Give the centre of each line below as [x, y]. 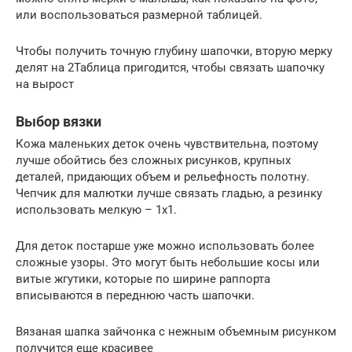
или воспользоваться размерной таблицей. [139, 15]
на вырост [45, 84]
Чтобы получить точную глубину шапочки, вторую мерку [174, 51]
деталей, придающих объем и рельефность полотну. [163, 176]
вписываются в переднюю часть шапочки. [135, 295]
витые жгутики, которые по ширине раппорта [143, 279]
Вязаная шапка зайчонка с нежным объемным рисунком [176, 331]
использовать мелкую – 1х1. [96, 209]
